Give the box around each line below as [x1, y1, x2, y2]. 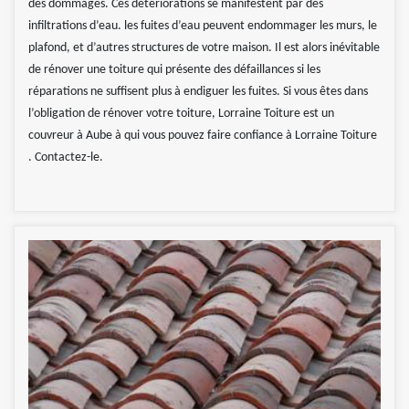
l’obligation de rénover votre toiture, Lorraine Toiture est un [28, 106, 334, 121]
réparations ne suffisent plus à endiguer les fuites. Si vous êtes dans [28, 84, 368, 99]
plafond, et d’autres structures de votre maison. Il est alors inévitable [28, 40, 380, 55]
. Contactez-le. [28, 150, 103, 164]
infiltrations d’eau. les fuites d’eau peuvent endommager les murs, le [28, 18, 377, 33]
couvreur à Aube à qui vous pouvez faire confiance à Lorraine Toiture [28, 128, 377, 142]
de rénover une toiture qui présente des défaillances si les [28, 62, 320, 77]
